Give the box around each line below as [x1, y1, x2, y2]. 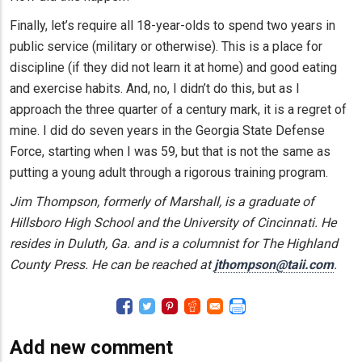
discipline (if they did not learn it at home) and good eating [10, 59, 337, 75]
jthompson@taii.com [214, 256, 334, 272]
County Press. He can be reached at [10, 256, 214, 272]
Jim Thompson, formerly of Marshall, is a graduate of [10, 193, 314, 209]
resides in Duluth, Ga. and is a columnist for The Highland [10, 235, 338, 251]
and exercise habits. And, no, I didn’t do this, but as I [10, 80, 300, 96]
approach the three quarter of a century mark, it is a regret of [10, 101, 347, 117]
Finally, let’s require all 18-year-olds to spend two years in [10, 17, 335, 33]
